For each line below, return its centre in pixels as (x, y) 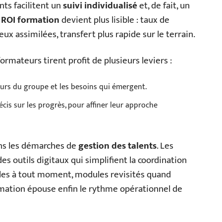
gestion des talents (117, 146)
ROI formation (30, 20)
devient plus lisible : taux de (114, 20)
